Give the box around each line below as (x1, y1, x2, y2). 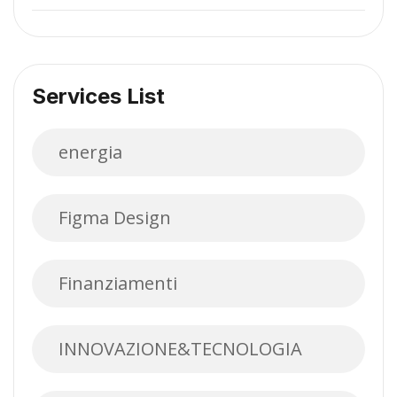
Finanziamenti (58, 271, 177, 296)
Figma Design (58, 206, 171, 230)
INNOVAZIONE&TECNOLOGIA (58, 337, 302, 362)
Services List (32, 83, 165, 110)
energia (58, 140, 122, 165)
